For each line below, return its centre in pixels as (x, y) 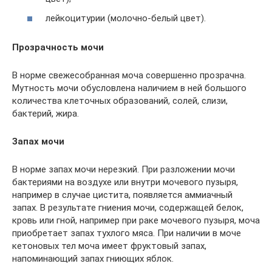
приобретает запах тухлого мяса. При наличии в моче (127, 233)
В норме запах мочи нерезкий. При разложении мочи (124, 169)
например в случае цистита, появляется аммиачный (122, 195)
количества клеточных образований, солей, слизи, (120, 100)
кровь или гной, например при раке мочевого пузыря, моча (136, 220)
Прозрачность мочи (58, 47)
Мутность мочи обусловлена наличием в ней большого (129, 88)
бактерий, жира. (46, 113)
